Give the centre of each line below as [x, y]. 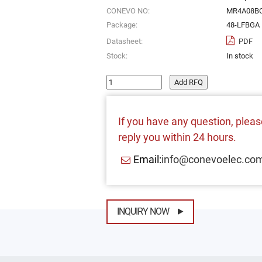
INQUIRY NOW [143, 212]
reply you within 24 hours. [177, 137]
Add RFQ [188, 82]
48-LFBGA [243, 25]
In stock [239, 56]
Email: [147, 159]
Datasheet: [124, 41]
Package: [122, 25]
